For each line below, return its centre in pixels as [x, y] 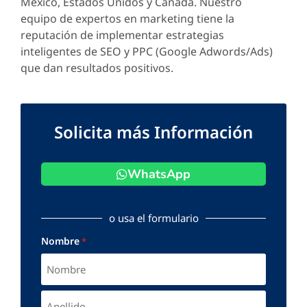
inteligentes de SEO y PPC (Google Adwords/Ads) [147, 51]
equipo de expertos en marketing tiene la [127, 18]
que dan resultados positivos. [97, 67]
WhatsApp [159, 174]
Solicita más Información [153, 132]
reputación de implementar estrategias [122, 35]
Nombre [60, 241]
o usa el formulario [153, 218]
